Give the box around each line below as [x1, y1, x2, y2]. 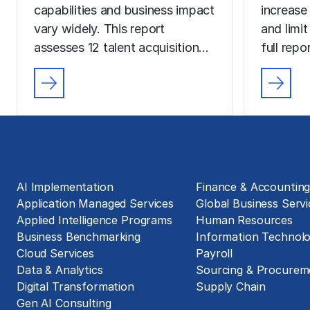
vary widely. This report [34, 21, 165, 36]
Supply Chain [196, 280, 266, 293]
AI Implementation [17, 180, 113, 194]
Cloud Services [17, 246, 94, 260]
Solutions [17, 152, 71, 168]
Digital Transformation [17, 280, 134, 293]
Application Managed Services [17, 197, 174, 210]
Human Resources [196, 213, 293, 227]
